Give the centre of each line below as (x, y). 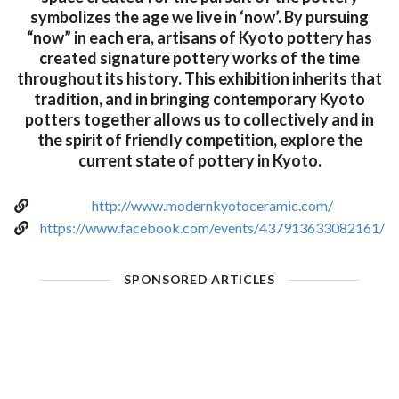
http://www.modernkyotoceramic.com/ (212, 206)
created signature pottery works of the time (199, 58)
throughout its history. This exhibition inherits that (199, 79)
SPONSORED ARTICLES (199, 280)
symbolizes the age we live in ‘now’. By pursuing (199, 17)
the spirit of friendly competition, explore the (199, 140)
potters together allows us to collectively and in (199, 120)
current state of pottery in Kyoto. (199, 161)
